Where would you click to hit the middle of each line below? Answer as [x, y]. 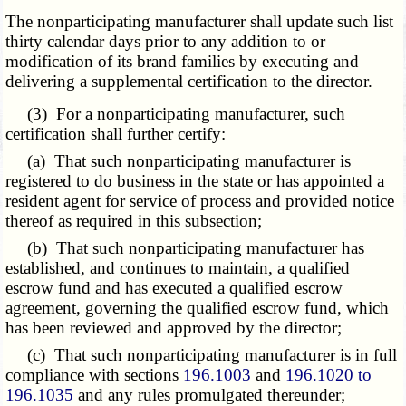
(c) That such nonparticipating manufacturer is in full [202, 355]
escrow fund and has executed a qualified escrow [174, 288]
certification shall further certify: [116, 134]
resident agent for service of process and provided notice [200, 201]
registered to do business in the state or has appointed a [195, 181]
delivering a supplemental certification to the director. [189, 82]
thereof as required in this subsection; [134, 221]
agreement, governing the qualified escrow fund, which [198, 308]
